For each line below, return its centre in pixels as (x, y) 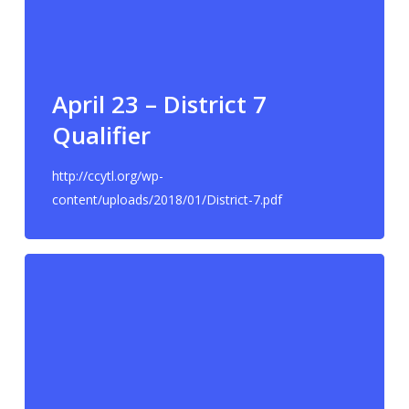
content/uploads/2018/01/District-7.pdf (167, 199)
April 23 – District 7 (159, 104)
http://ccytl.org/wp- (107, 175)
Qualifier (101, 135)
